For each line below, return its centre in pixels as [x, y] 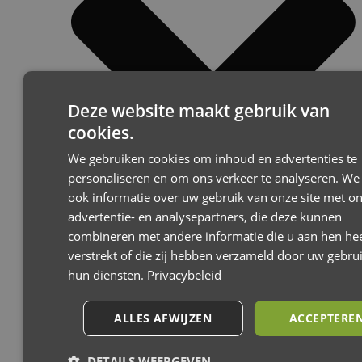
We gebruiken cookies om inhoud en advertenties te [212, 158]
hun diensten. [107, 275]
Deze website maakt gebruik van [198, 111]
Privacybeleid [184, 275]
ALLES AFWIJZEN [163, 318]
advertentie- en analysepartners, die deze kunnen [204, 217]
